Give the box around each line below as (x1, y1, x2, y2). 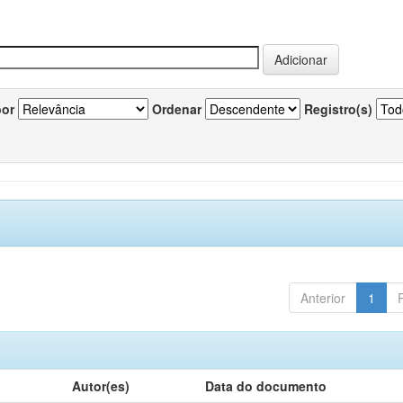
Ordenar (152, 100, 201, 118)
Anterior (300, 289, 345, 307)
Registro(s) (304, 100, 372, 118)
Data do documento (205, 377, 327, 395)
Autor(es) (72, 377, 130, 395)
